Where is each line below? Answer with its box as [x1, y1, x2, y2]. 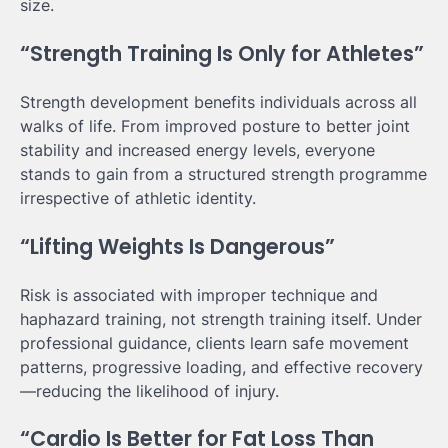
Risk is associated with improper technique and [20, 284, 378, 305]
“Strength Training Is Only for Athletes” [20, 39, 424, 69]
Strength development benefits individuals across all [20, 91, 417, 112]
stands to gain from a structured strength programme [20, 163, 427, 184]
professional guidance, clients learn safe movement [20, 332, 409, 353]
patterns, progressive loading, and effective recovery [20, 356, 423, 377]
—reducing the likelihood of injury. [20, 380, 279, 401]
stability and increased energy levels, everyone [20, 139, 375, 160]
